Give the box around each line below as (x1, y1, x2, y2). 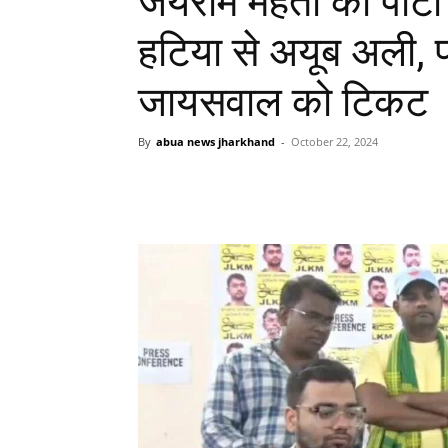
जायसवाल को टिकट (138, 78, 428, 127)
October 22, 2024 (291, 134, 378, 150)
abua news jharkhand (156, 134, 275, 150)
